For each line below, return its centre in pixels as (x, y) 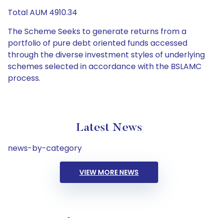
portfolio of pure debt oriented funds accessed (98, 43)
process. (24, 78)
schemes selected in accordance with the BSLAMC (105, 66)
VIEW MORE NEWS (109, 172)
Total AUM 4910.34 (43, 12)
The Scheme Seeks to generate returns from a (97, 31)
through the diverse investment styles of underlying (106, 55)
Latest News (109, 128)
